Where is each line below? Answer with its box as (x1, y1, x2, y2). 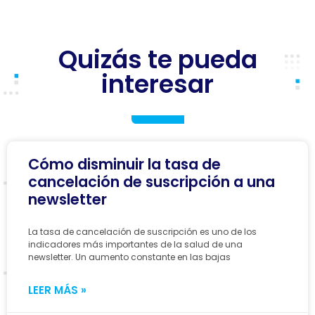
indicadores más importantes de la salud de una (28, 238, 243, 250)
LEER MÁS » (28, 282, 86, 297)
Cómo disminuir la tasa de (28, 153, 221, 174)
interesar (101, 66, 214, 101)
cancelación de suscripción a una (28, 171, 275, 192)
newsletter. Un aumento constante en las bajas (28, 250, 231, 263)
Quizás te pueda (58, 41, 257, 77)
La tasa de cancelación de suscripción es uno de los (28, 225, 257, 238)
